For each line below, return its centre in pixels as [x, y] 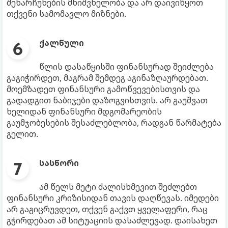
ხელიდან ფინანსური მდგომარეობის [84, 111]
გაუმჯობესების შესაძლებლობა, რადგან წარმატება [114, 122]
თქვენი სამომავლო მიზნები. [66, 13]
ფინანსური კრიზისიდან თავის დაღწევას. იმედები [113, 198]
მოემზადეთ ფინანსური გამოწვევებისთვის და [103, 89]
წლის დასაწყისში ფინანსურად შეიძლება [126, 66]
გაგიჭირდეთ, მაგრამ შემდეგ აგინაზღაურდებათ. [107, 78]
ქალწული [62, 42]
